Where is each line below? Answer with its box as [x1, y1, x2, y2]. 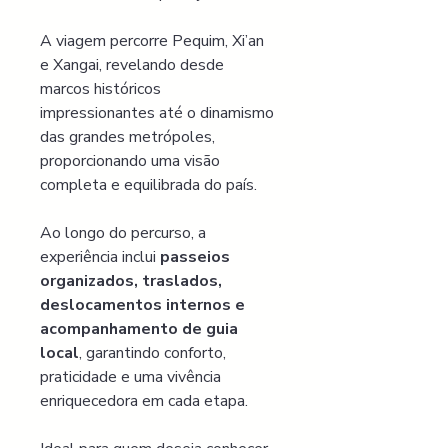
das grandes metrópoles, [40, 126, 219, 148]
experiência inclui [40, 246, 160, 268]
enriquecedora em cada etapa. [40, 390, 248, 412]
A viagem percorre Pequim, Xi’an [40, 30, 268, 52]
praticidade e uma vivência [40, 366, 225, 388]
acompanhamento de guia [40, 318, 242, 340]
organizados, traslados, [40, 270, 226, 292]
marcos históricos [40, 78, 165, 100]
